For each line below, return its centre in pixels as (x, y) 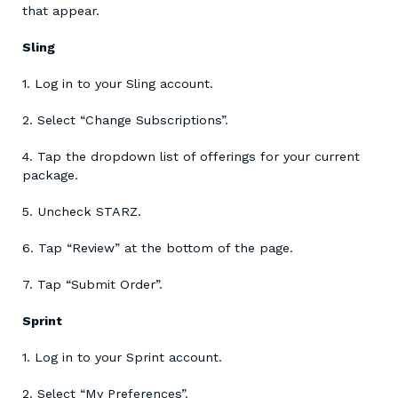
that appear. (63, 11)
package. (50, 175)
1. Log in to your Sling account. (118, 84)
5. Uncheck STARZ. (82, 212)
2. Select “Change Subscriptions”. (125, 120)
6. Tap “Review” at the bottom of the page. (158, 248)
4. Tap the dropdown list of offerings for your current (191, 157)
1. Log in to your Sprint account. (122, 358)
